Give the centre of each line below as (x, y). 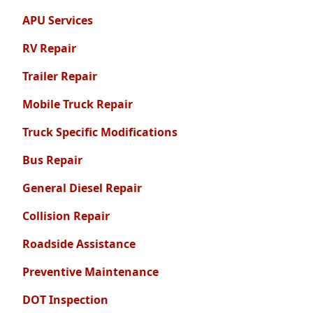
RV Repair (49, 49)
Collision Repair (66, 216)
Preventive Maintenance (90, 272)
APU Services (58, 21)
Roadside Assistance (79, 244)
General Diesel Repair (82, 188)
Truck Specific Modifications (100, 132)
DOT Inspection (65, 300)
